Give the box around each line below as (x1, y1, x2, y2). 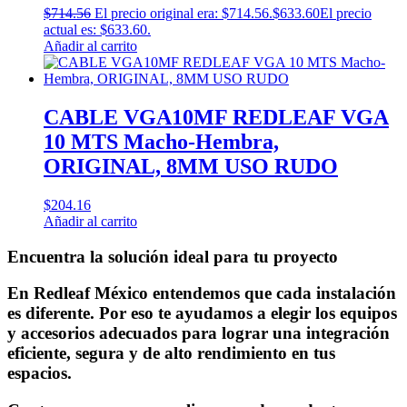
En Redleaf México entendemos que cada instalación (7, 283, 396, 303)
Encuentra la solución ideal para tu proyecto (7, 246, 338, 266)
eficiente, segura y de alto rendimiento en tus (7, 343, 335, 363)
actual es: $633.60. (44, 22, 151, 38)
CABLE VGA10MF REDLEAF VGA (44, 104, 389, 129)
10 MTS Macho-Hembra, (44, 129, 279, 154)
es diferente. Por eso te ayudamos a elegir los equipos (7, 303, 397, 323)
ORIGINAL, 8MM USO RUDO (44, 154, 338, 178)
